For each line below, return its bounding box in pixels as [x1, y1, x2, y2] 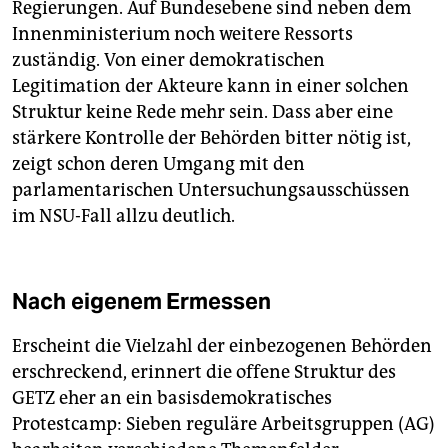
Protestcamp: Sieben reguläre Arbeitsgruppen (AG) [12, 412, 435, 435]
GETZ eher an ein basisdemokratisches [12, 386, 332, 409]
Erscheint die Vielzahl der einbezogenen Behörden [12, 334, 432, 357]
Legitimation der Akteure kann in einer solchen [12, 74, 409, 97]
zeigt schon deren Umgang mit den [12, 152, 305, 175]
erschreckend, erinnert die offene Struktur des [12, 360, 396, 383]
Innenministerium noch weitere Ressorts [12, 22, 353, 45]
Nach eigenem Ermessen [12, 286, 272, 315]
